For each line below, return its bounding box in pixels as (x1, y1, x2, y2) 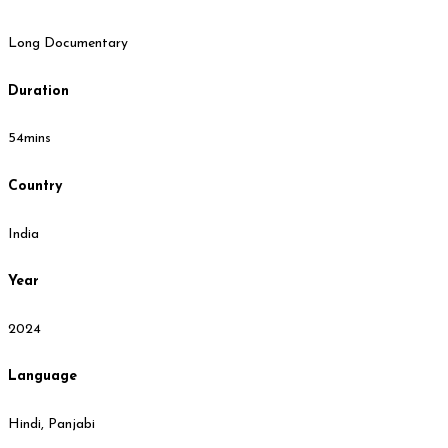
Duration (8, 83, 69, 99)
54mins (8, 131, 51, 147)
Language (8, 369, 77, 385)
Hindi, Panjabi (8, 417, 95, 433)
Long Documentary (8, 36, 128, 52)
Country (8, 178, 62, 194)
